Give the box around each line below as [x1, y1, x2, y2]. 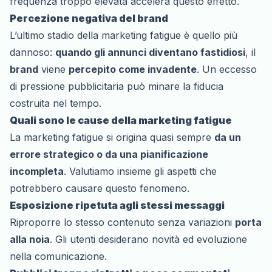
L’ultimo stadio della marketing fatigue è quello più [10, 29, 237, 41]
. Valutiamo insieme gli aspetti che [64, 165, 217, 177]
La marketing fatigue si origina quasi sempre [10, 131, 214, 143]
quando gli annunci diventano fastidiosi [55, 46, 245, 58]
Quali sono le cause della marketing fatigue [10, 114, 232, 126]
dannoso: [10, 46, 55, 58]
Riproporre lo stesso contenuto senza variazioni [10, 216, 235, 228]
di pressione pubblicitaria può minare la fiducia [10, 80, 223, 92]
